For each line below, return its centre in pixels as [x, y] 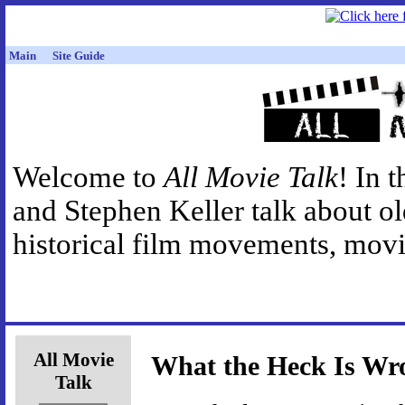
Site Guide [79, 56]
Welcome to [88, 178]
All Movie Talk [251, 178]
